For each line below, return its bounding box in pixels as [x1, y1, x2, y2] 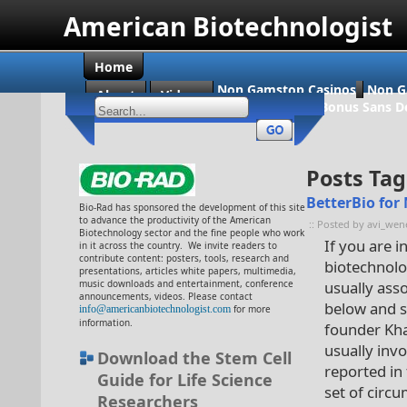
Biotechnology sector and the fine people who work [79, 226, 304, 239]
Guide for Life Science [97, 369, 273, 391]
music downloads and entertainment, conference [79, 277, 293, 290]
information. [79, 316, 133, 329]
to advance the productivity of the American [79, 213, 271, 226]
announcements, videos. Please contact [79, 290, 253, 303]
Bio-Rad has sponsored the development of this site [79, 201, 305, 213]
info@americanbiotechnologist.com [79, 303, 231, 315]
